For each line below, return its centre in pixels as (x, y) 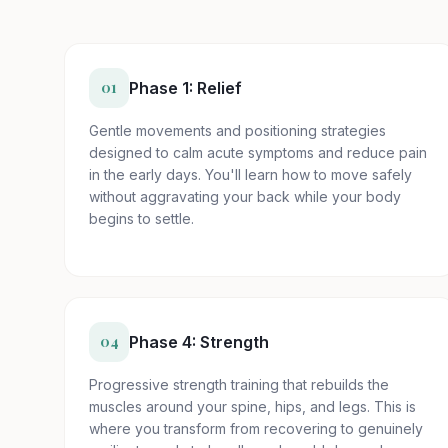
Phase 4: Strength (199, 342)
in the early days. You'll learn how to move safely (250, 174)
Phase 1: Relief (185, 88)
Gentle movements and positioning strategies (237, 130)
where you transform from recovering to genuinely (256, 428)
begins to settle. (141, 218)
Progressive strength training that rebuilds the (239, 384)
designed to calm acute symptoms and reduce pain (258, 152)
